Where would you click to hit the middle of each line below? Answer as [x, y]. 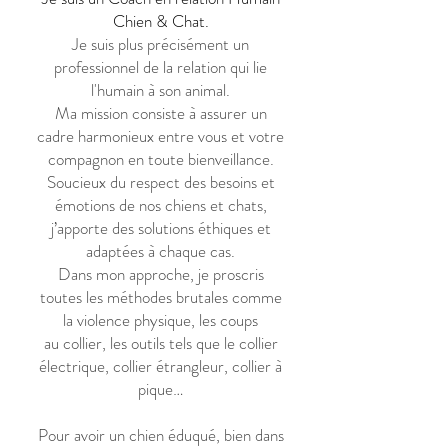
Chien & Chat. [160, 21]
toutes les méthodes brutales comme [160, 297]
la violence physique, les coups [160, 320]
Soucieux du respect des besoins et [160, 182]
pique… [160, 389]
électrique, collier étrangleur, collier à [160, 366]
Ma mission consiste [121, 113]
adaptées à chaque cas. [160, 251]
